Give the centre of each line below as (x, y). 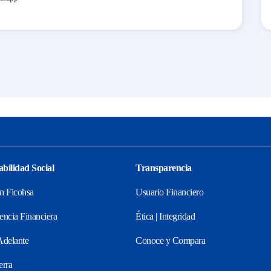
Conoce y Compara (170, 240)
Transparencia (164, 168)
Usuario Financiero (169, 192)
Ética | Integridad (165, 216)
